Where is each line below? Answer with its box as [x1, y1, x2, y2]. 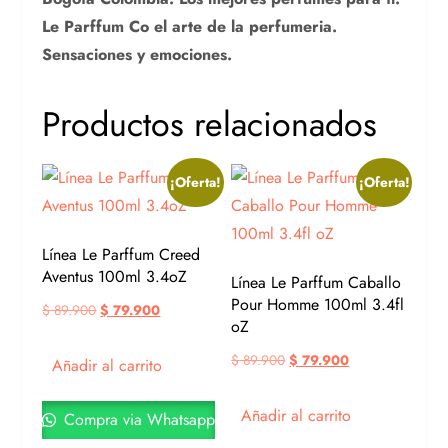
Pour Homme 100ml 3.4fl [231, 293, 405, 317]
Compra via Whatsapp [59, 408, 216, 432]
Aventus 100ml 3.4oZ [42, 265, 188, 289]
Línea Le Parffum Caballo [231, 271, 402, 295]
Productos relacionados [42, 100, 378, 150]
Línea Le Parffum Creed [42, 243, 201, 267]
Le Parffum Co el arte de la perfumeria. [42, 15, 338, 39]
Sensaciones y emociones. [42, 43, 233, 67]
